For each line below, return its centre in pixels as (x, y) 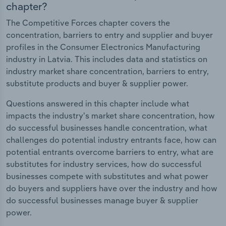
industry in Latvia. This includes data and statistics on (107, 59)
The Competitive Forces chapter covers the (88, 22)
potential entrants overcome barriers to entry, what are (110, 152)
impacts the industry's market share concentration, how (110, 115)
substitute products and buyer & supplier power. (97, 83)
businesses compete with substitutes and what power (107, 176)
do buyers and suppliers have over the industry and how (112, 188)
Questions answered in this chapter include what (98, 103)
